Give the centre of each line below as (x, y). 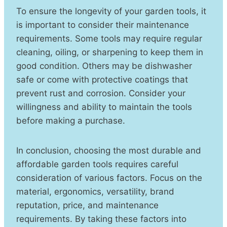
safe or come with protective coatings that (102, 79)
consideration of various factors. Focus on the (109, 178)
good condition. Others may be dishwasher (104, 66)
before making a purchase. (71, 120)
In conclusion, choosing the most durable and (109, 150)
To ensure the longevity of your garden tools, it (111, 11)
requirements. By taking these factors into (101, 219)
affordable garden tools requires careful (97, 164)
